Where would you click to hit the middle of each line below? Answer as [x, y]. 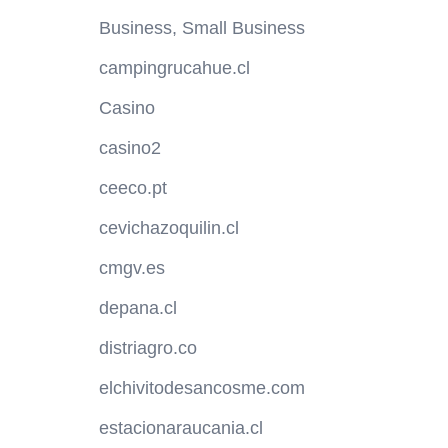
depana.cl [137, 308]
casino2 [129, 148]
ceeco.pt [132, 188]
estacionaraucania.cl [180, 428]
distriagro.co [147, 348]
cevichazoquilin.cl [168, 228]
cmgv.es [131, 268]
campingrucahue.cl [174, 68]
